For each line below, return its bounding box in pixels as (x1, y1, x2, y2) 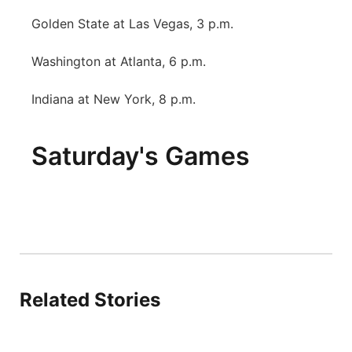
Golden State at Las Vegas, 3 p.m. (31, 16, 233, 31)
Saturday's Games (31, 141, 250, 171)
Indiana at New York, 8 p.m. (31, 91, 196, 107)
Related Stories (20, 288, 160, 311)
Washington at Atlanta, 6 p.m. (31, 53, 206, 69)
